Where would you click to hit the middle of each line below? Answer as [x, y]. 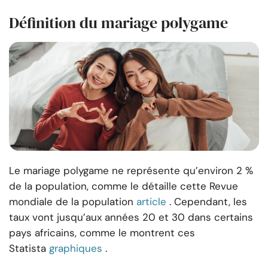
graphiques [76, 249]
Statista [28, 249]
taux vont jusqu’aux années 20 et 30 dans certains [131, 217]
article [151, 202]
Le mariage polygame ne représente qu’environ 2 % [131, 171]
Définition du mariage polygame [118, 23]
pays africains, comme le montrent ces [102, 233]
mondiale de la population [71, 202]
